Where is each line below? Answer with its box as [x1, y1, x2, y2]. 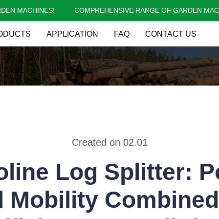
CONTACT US [145, 29, 197, 38]
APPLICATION [46, 29, 98, 38]
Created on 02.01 [71, 137, 148, 148]
